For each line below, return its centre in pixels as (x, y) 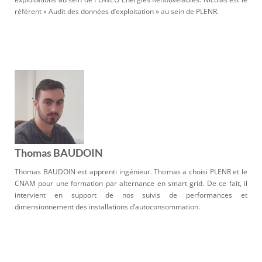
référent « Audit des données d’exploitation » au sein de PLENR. (117, 12)
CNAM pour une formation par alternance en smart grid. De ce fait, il (131, 183)
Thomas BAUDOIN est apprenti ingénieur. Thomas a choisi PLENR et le (131, 171)
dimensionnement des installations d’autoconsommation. (107, 206)
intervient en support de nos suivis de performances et (131, 195)
